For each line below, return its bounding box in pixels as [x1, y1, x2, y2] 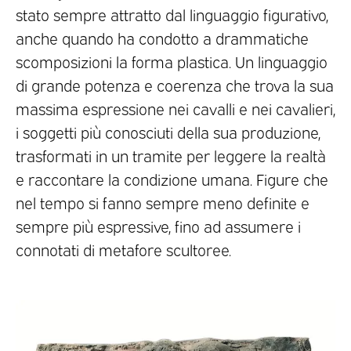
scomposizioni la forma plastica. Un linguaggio [16, 51, 327, 72]
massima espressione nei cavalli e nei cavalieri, [16, 98, 335, 119]
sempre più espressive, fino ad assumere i [16, 215, 301, 237]
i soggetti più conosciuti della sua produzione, [16, 121, 320, 143]
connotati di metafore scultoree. [16, 239, 231, 260]
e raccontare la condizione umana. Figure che [16, 168, 328, 190]
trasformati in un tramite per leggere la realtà [16, 145, 326, 166]
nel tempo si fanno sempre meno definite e [16, 192, 309, 213]
